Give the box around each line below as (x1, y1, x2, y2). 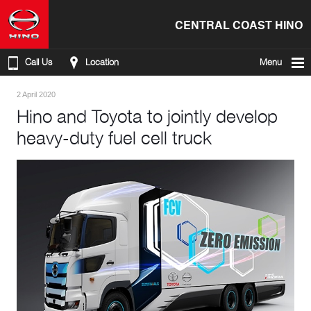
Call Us (25, 57, 52, 67)
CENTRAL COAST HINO (175, 15, 303, 34)
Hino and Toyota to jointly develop (17, 106, 278, 127)
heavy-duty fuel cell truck (17, 127, 212, 149)
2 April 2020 (17, 90, 56, 99)
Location (85, 57, 119, 67)
